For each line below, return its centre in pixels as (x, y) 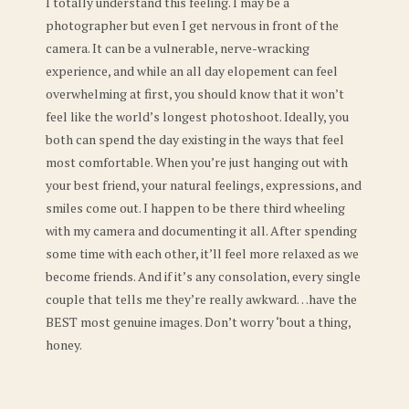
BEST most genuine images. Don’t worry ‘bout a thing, (198, 321)
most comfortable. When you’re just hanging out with (197, 162)
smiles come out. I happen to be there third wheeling (195, 207)
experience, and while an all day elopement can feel (192, 70)
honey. (64, 344)
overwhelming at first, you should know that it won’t (195, 93)
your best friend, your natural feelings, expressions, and (204, 184)
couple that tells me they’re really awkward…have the (201, 299)
